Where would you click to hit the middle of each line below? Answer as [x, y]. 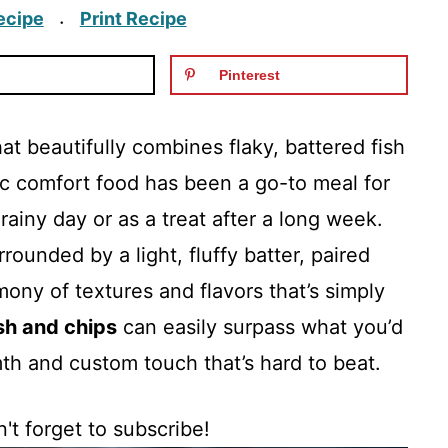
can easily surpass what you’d [260, 327]
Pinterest [249, 75]
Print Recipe [133, 18]
